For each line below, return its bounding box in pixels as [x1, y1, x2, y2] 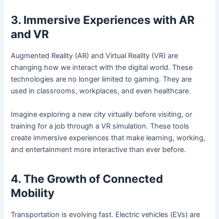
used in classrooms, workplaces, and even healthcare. [11, 87, 191, 96]
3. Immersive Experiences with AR [11, 13, 195, 27]
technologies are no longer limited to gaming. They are [11, 75, 192, 84]
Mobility [11, 186, 55, 200]
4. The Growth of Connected [11, 172, 163, 186]
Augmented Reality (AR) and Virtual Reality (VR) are [11, 51, 178, 61]
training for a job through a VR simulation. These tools [11, 121, 190, 131]
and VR [11, 27, 49, 42]
